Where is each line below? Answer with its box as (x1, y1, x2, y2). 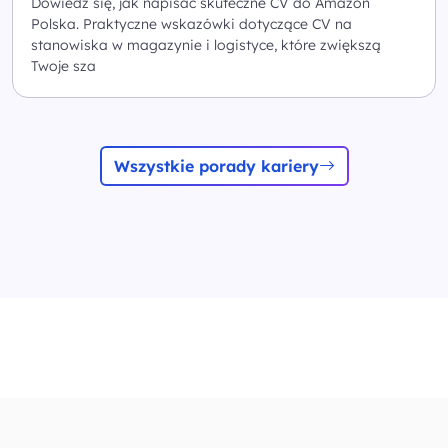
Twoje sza (31, 56, 96, 75)
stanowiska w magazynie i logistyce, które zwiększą (31, 35, 381, 54)
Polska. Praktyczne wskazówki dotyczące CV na (31, 14, 352, 33)
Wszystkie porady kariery (113, 155, 319, 176)
